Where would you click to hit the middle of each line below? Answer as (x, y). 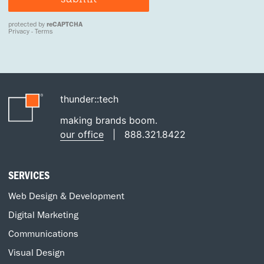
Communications (44, 233)
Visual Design (37, 252)
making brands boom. (109, 120)
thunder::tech (90, 99)
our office (82, 134)
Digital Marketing (44, 214)
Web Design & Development (67, 195)
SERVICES (29, 175)
